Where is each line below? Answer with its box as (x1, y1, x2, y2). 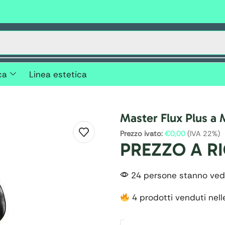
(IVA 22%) (185, 129, 220, 139)
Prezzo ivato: (120, 129, 163, 139)
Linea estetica (29, 69, 87, 80)
